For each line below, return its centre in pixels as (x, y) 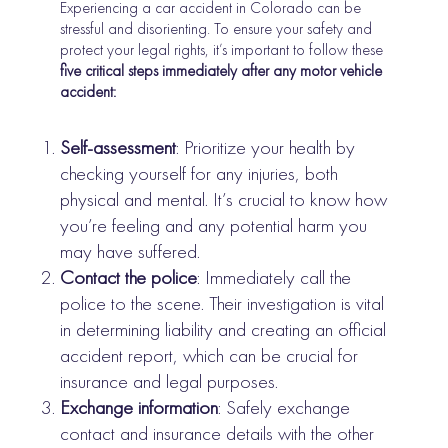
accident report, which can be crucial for (209, 355)
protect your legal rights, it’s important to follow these (222, 50)
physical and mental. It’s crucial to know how (224, 199)
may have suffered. (130, 251)
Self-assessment (118, 147)
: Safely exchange (284, 407)
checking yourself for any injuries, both (199, 173)
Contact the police (129, 277)
